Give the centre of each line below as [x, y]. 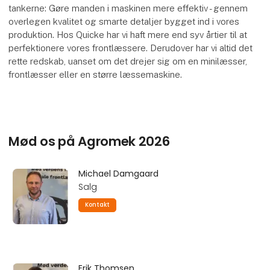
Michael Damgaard [118, 174]
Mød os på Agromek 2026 [89, 142]
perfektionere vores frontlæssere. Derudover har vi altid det [131, 48]
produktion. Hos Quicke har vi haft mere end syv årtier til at [128, 34]
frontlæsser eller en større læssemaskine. [96, 74]
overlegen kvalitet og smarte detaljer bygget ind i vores [124, 21]
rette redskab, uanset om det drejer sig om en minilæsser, [128, 61]
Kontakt [98, 205]
